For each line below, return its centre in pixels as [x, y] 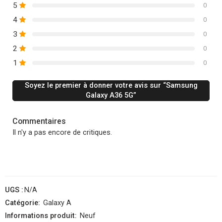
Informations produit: [41, 216]
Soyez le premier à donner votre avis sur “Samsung [111, 85]
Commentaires [39, 121]
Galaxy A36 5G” [111, 95]
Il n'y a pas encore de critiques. [62, 132]
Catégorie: [23, 203]
